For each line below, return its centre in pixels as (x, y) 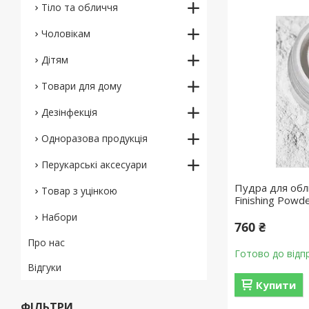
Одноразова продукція (94, 138)
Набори (59, 217)
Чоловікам (66, 33)
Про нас (46, 242)
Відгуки (44, 267)
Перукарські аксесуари (94, 165)
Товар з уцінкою (79, 191)
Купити (276, 285)
